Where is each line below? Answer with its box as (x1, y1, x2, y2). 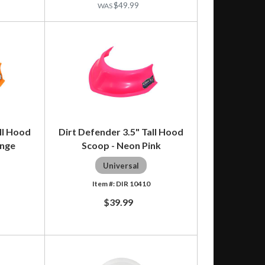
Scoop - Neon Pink (81, 139, 161, 151)
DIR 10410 (115, 179, 150, 188)
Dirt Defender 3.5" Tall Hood (59, 125, 184, 137)
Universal (103, 160, 140, 170)
